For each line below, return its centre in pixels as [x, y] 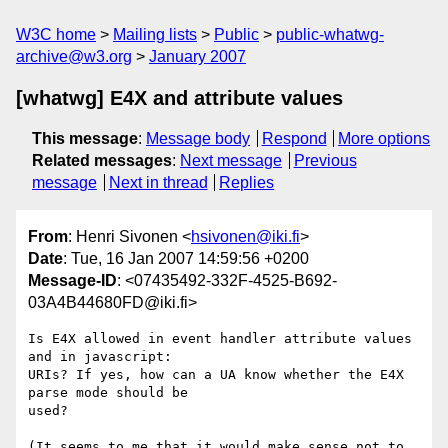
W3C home [56, 34]
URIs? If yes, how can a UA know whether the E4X [216, 375]
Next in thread [158, 182]
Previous [325, 160]
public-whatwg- [330, 34]
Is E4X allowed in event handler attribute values [220, 339]
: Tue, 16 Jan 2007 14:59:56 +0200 [186, 259]
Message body [198, 138]
